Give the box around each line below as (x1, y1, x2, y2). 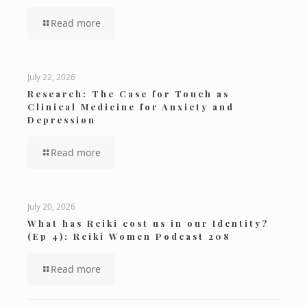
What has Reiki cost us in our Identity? (27, 217, 269, 230)
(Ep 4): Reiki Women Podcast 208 (27, 230, 231, 243)
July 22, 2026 (27, 71, 75, 84)
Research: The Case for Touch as (27, 88, 230, 100)
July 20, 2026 (27, 201, 75, 213)
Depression (27, 114, 96, 126)
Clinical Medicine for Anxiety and (27, 101, 234, 113)
